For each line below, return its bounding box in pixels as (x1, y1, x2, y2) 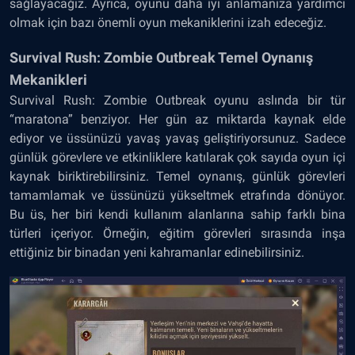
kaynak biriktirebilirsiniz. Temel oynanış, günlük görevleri (10, 169, 345, 184)
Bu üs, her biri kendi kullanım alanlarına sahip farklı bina (10, 207, 345, 222)
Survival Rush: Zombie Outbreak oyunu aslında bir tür (10, 93, 345, 108)
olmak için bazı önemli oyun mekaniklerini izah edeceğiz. (10, 15, 326, 30)
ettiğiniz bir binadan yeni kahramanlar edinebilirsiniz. (10, 245, 304, 260)
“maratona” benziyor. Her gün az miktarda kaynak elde (10, 112, 345, 127)
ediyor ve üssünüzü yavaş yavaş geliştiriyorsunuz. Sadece (10, 131, 345, 146)
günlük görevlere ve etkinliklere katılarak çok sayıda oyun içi (10, 150, 345, 165)
